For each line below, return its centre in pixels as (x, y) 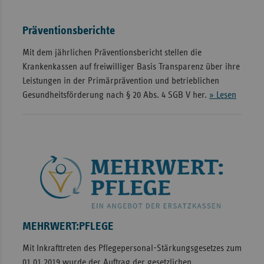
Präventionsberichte (68, 31)
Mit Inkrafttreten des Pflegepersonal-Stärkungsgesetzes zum (132, 248)
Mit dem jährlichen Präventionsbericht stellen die (112, 53)
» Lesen (222, 95)
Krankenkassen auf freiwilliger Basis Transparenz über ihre (131, 67)
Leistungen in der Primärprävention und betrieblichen (121, 81)
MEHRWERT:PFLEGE (68, 226)
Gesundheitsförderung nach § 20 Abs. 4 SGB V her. (115, 95)
